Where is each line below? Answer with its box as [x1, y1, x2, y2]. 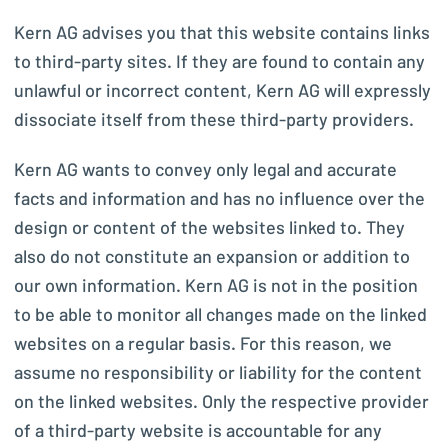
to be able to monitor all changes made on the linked [14, 306, 427, 325]
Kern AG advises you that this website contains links [14, 24, 430, 43]
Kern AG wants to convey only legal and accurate [14, 161, 397, 180]
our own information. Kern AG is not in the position [14, 277, 418, 296]
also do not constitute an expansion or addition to [14, 248, 410, 267]
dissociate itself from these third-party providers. [14, 111, 414, 130]
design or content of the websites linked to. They [14, 219, 405, 238]
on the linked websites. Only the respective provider [14, 393, 429, 412]
